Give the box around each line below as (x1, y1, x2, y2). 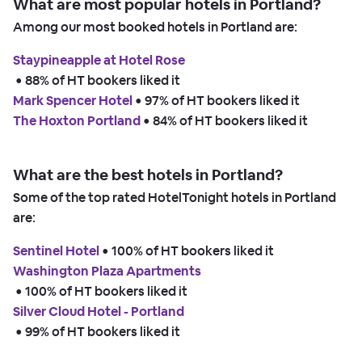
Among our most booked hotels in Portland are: (13, 19, 297, 36)
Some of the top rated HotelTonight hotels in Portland (13, 189, 336, 207)
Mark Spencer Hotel (13, 92, 133, 110)
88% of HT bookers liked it (25, 72, 180, 90)
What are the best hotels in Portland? (13, 165, 283, 186)
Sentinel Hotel (13, 242, 99, 260)
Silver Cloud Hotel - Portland (13, 303, 184, 321)
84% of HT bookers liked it (153, 112, 308, 130)
